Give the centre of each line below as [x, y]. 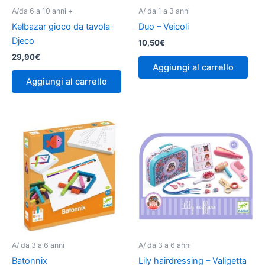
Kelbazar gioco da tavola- [63, 27]
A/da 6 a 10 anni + [42, 11]
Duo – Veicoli [164, 27]
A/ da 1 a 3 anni [164, 11]
